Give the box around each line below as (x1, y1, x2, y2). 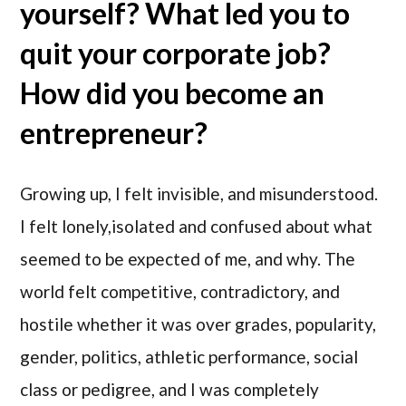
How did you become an (20, 74, 325, 111)
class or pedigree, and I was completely (20, 378, 320, 400)
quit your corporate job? (20, 34, 332, 71)
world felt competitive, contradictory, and (20, 280, 341, 302)
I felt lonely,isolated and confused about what (20, 215, 373, 237)
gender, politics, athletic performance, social (20, 345, 359, 367)
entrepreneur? (20, 114, 208, 150)
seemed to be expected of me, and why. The (20, 247, 356, 269)
